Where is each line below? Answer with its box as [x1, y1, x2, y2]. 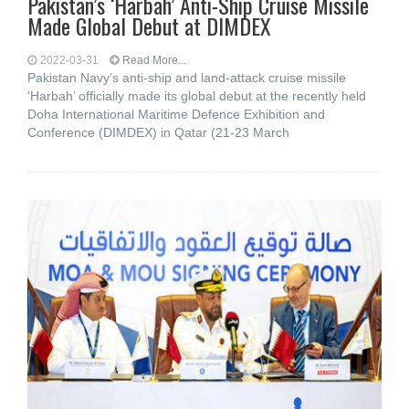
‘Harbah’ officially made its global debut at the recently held [27, 89, 366, 103]
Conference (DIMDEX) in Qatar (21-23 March [27, 125, 289, 140]
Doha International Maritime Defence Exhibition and [27, 107, 325, 121]
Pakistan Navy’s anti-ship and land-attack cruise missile [27, 70, 346, 85]
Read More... [122, 54, 186, 67]
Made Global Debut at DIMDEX [27, 9, 271, 42]
